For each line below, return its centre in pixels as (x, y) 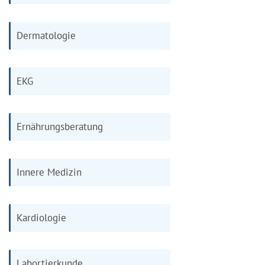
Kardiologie (41, 217)
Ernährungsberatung (60, 126)
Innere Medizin (49, 172)
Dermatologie (46, 35)
